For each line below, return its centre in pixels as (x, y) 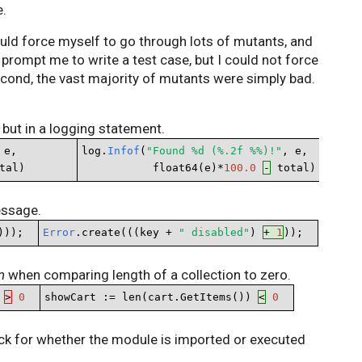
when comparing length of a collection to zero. (148, 275)
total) (293, 168)
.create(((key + (127, 232)
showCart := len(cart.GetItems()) (151, 297)
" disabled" (214, 232)
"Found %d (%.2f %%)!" (214, 151)
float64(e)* (153, 168)
